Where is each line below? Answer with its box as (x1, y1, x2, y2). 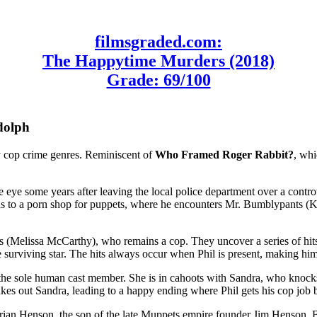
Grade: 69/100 (106, 70, 211, 89)
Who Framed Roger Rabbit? (155, 148, 294, 161)
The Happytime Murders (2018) (42, 51, 275, 70)
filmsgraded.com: (95, 32, 222, 51)
